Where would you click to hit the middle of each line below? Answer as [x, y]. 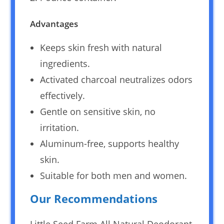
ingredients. [65, 63]
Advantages [54, 23]
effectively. [63, 95]
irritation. [60, 127]
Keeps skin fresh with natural [101, 47]
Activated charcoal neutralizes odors [116, 79]
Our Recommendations [94, 198]
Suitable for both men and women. [114, 175]
